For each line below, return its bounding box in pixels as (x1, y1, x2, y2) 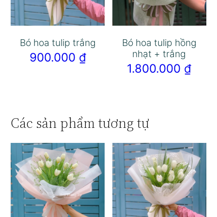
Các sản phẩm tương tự (11, 114, 150, 133)
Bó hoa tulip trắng (19, 37, 96, 49)
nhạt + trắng (132, 48, 186, 60)
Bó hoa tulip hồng (122, 37, 197, 49)
